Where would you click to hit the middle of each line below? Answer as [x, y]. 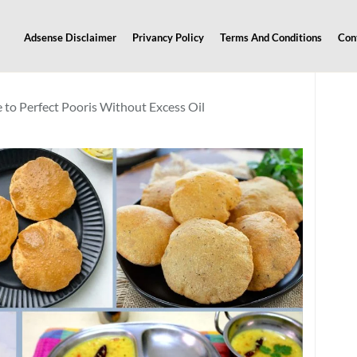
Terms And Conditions [271, 37]
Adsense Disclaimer [70, 37]
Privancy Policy [168, 37]
